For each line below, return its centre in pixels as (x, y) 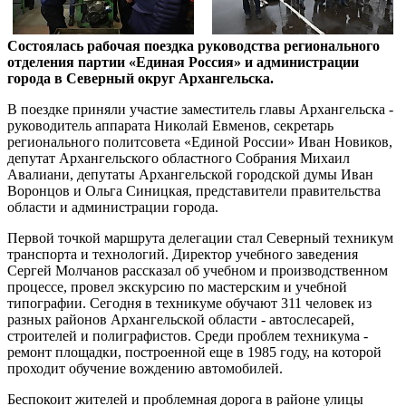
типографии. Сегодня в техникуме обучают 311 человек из (189, 303)
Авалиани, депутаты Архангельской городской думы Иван (190, 174)
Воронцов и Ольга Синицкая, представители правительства (194, 191)
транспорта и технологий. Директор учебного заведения (183, 254)
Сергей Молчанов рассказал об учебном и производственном (198, 271)
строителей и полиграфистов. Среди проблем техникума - (188, 336)
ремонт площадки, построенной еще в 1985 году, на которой (194, 352)
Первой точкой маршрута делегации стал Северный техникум (200, 238)
